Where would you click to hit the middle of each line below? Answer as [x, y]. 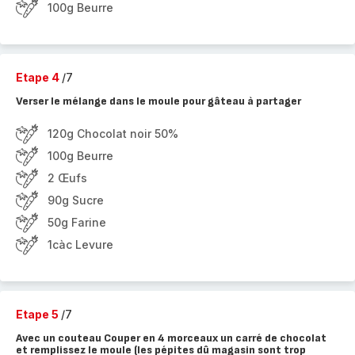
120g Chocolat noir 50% [113, 134]
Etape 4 [39, 77]
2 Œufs [67, 178]
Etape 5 [38, 314]
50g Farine [77, 222]
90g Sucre [76, 200]
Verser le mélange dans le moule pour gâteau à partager [158, 101]
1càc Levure [80, 244]
